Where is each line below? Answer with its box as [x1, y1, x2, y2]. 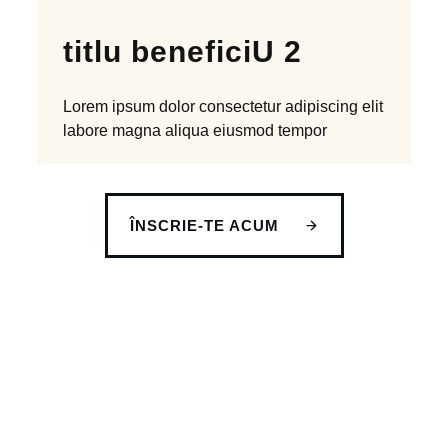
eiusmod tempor [209, 122, 328, 139]
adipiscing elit [285, 98, 384, 115]
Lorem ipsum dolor [63, 98, 196, 115]
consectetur [195, 98, 286, 115]
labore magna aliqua [63, 122, 210, 139]
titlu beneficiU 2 [63, 35, 303, 68]
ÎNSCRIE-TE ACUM [129, 216, 279, 234]
